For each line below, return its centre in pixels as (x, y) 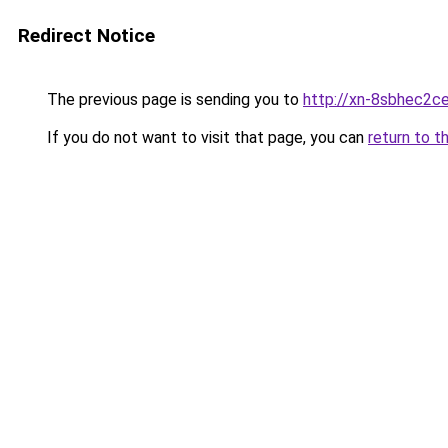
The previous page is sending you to (173, 99)
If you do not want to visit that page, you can (205, 137)
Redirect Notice (86, 35)
